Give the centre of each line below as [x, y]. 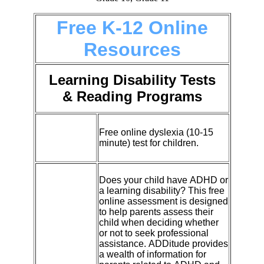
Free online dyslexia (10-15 [156, 132]
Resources [132, 49]
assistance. [122, 243]
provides [210, 243]
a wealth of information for [152, 254]
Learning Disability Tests [132, 80]
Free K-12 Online [132, 27]
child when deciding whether [159, 222]
